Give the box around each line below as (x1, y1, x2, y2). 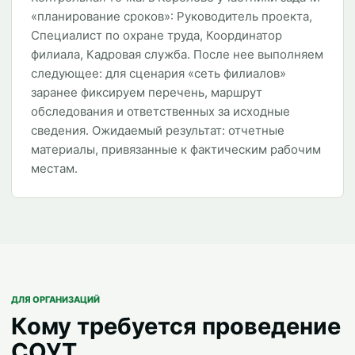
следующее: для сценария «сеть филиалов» (31, 66, 286, 81)
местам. (31, 161, 78, 176)
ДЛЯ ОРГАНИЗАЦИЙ (11, 294, 100, 305)
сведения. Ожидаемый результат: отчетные (31, 123, 284, 138)
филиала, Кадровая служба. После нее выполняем (31, 47, 323, 62)
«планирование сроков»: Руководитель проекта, (31, 9, 312, 24)
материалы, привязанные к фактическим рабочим (31, 142, 321, 157)
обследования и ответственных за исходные (31, 104, 290, 119)
